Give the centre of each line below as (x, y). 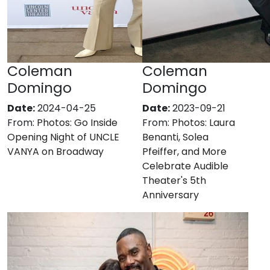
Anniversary (171, 195)
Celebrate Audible (185, 166)
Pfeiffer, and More (184, 151)
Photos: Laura (203, 122)
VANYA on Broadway (55, 151)
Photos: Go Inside (77, 122)
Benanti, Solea (175, 137)
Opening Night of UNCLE (63, 137)
